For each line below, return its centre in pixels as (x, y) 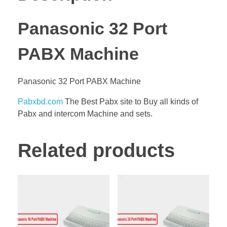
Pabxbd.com (40, 102)
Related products (96, 151)
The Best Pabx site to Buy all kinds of (130, 102)
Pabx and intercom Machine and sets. (85, 114)
